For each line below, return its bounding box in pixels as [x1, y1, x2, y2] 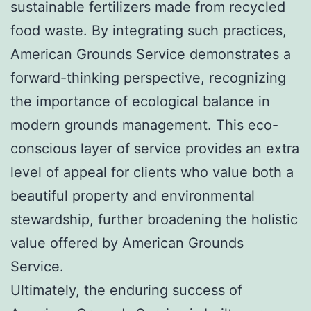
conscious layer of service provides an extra [10, 140, 299, 157]
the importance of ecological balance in [10, 92, 270, 110]
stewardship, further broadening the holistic [10, 210, 298, 228]
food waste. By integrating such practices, [10, 22, 287, 39]
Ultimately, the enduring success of [10, 281, 242, 299]
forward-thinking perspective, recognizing [10, 69, 286, 86]
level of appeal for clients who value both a [10, 163, 294, 180]
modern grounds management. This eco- [10, 116, 278, 133]
